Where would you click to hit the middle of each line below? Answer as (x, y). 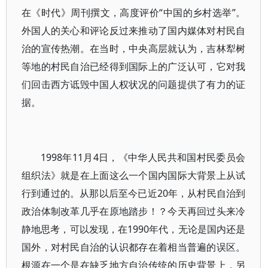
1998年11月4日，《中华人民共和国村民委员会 (143, 157)
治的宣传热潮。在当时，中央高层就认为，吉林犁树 (134, 48)
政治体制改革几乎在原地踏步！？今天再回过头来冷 (134, 211)
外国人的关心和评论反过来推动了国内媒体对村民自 (134, 31)
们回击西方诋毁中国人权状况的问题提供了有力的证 (134, 84)
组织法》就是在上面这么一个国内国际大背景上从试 (134, 175)
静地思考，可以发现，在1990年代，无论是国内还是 (134, 229)
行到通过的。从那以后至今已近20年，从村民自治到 (134, 193)
